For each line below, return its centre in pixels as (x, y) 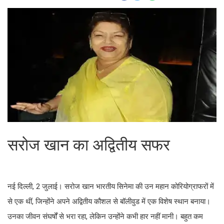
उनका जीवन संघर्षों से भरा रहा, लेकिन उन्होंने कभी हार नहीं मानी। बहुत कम (105, 217)
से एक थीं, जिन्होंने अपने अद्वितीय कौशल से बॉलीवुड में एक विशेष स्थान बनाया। (109, 202)
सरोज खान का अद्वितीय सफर (89, 145)
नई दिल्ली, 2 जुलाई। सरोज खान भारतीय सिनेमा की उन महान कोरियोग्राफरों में (111, 187)
